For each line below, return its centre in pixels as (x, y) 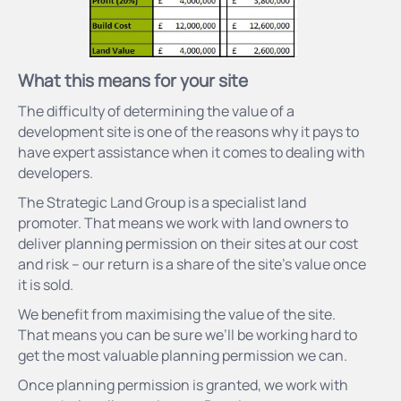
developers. (55, 172)
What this (58, 80)
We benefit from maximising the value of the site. (177, 314)
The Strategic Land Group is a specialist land (162, 202)
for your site (199, 80)
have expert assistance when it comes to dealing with (192, 152)
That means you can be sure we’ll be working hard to (188, 334)
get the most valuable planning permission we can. (183, 355)
